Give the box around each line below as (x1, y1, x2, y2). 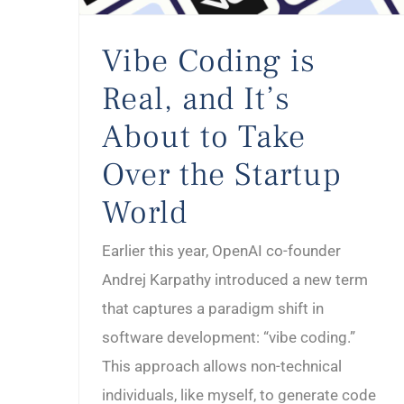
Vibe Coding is (102, 40, 316, 82)
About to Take (102, 115, 306, 158)
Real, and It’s (102, 78, 290, 120)
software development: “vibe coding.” (102, 327, 355, 346)
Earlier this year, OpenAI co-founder (102, 241, 341, 260)
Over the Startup (102, 153, 342, 196)
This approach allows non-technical (102, 356, 342, 375)
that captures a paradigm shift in (102, 298, 324, 317)
